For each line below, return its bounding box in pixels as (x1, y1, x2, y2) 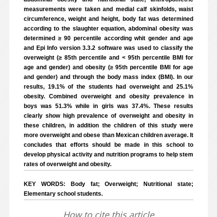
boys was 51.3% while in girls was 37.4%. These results (24, 103, 193, 109)
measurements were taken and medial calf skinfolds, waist (24, 6, 193, 13)
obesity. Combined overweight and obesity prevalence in (24, 93, 193, 100)
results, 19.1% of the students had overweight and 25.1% (24, 83, 193, 90)
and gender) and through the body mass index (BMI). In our (24, 74, 193, 80)
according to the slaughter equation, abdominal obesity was (24, 25, 193, 32)
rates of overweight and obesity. (24, 161, 111, 168)
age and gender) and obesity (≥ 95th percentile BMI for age (24, 64, 193, 71)
